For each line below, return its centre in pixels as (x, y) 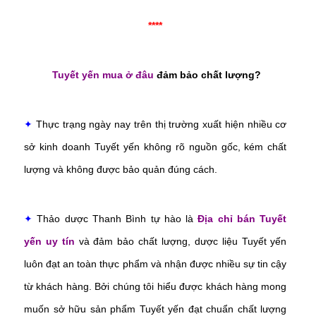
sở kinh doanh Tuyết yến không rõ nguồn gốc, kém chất (156, 146)
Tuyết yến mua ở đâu (103, 74)
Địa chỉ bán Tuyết (242, 218)
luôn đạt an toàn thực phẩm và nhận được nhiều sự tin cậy (156, 263)
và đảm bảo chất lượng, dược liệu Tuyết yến (181, 241)
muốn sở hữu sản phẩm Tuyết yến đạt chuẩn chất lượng (156, 309)
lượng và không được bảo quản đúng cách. (121, 169)
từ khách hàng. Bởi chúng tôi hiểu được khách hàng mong (156, 286)
